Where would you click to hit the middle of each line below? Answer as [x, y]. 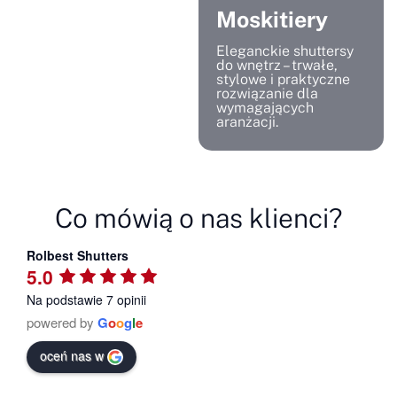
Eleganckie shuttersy [285, 51]
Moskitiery [272, 19]
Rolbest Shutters [78, 255]
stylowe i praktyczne [283, 79]
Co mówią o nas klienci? [198, 218]
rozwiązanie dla [267, 93]
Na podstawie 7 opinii [86, 300]
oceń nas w [72, 355]
